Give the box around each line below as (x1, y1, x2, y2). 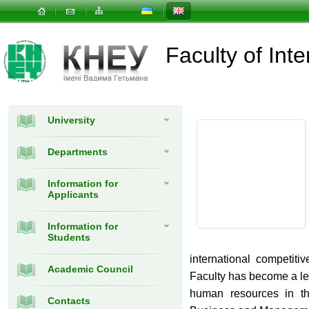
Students (48, 232, 90, 243)
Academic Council (48, 263, 133, 275)
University (48, 114, 95, 126)
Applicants (48, 189, 99, 200)
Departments (48, 146, 108, 157)
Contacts (48, 295, 90, 306)
